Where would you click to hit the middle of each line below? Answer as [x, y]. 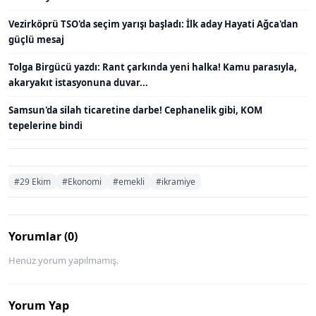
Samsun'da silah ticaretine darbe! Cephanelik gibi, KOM [135, 110]
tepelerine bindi [45, 125]
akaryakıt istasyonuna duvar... [78, 82]
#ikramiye [176, 181]
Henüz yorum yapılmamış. [63, 260]
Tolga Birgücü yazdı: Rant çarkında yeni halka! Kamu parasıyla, [153, 67]
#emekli [129, 181]
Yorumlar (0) [43, 236]
